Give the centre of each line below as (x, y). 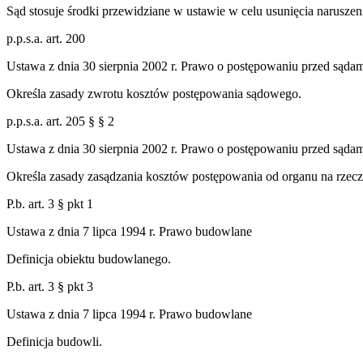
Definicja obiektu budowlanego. (89, 258)
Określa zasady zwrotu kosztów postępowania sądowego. (154, 93)
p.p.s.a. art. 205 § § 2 (60, 121)
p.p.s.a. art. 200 (46, 38)
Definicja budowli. (54, 341)
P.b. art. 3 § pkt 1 (50, 203)
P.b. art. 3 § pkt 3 (50, 286)
